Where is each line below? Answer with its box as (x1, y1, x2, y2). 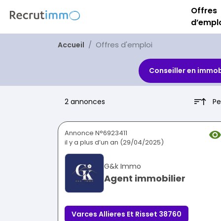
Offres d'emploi (96, 39, 152, 50)
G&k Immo (104, 161, 141, 172)
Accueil (58, 40, 84, 50)
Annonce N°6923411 (65, 128, 127, 138)
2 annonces (65, 97, 105, 107)
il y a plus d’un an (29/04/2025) (65, 138, 164, 147)
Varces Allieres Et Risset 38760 (72, 209, 182, 220)
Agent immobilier (104, 172, 185, 185)
